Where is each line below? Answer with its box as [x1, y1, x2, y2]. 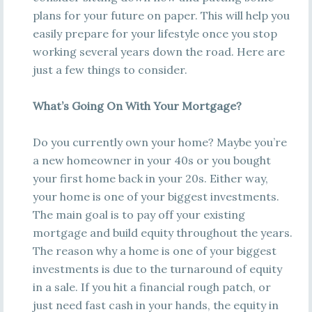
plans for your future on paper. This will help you [32, 8, 290, 22]
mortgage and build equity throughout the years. [32, 226, 292, 240]
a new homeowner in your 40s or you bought [32, 153, 271, 167]
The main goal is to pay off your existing [32, 208, 245, 221]
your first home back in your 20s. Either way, [32, 171, 268, 185]
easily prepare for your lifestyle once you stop [32, 26, 277, 40]
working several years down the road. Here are [32, 45, 285, 58]
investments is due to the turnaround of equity [32, 262, 282, 276]
